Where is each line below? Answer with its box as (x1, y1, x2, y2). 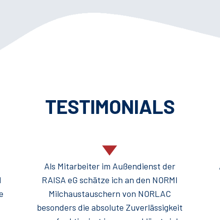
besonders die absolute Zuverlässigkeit (37, 202, 183, 213)
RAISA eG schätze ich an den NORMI (42, 174, 178, 186)
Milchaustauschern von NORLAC (49, 188, 171, 199)
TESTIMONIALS (45, 94, 175, 118)
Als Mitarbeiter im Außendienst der (44, 161, 176, 172)
